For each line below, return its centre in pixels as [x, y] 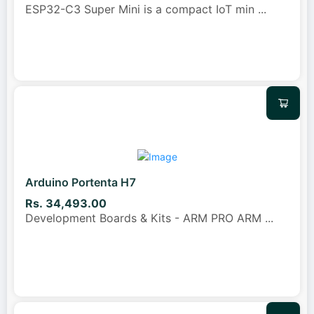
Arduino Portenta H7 [81, 182]
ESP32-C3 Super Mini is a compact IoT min [142, 9]
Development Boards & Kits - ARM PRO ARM [145, 218]
